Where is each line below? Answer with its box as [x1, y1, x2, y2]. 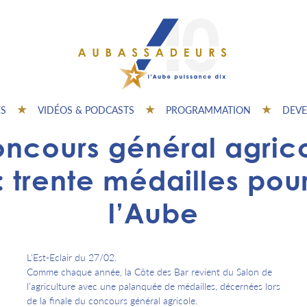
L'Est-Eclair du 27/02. [27, 250, 116, 264]
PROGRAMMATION [166, 103, 251, 116]
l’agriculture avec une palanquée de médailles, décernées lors [27, 279, 280, 293]
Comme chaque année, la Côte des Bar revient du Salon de [27, 265, 272, 278]
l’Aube [108, 197, 199, 230]
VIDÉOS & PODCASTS [38, 103, 134, 116]
